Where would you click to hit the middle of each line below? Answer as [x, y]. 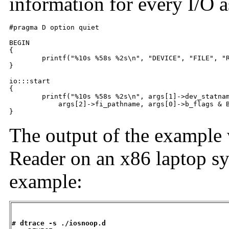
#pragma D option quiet [54, 27]
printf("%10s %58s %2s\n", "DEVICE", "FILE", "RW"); [26, 58]
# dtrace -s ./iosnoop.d [59, 223]
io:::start [30, 81]
